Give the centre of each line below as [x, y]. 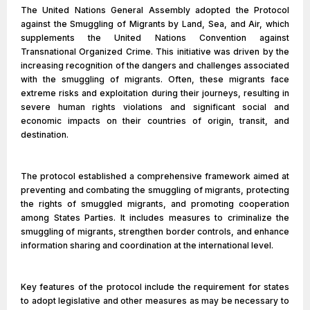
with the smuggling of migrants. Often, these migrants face [155, 79]
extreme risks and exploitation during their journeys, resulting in [155, 93]
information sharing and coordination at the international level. [147, 245]
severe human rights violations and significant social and [155, 107]
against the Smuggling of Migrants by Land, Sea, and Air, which [155, 24]
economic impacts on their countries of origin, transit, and [155, 121]
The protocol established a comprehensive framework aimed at [155, 176]
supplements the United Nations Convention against [155, 38]
